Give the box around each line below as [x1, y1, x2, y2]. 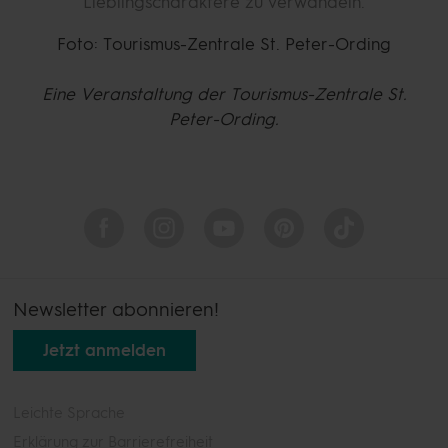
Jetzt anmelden [43, 339, 166, 360]
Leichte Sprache [13, 403, 125, 422]
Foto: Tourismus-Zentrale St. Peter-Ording [57, 34, 391, 54]
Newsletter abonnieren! [13, 298, 219, 321]
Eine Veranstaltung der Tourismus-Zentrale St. [41, 84, 407, 104]
